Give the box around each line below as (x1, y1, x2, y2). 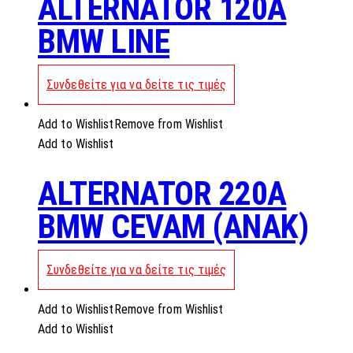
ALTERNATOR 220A (38, 173, 287, 213)
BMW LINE (38, 21, 169, 61)
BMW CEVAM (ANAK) (38, 206, 308, 246)
